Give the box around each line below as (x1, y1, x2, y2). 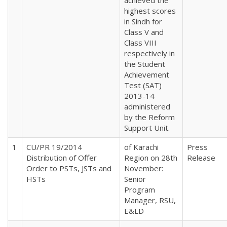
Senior (124, 173, 146, 184)
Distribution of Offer (26, 152, 97, 163)
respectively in (124, 48, 175, 58)
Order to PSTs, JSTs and (26, 163, 111, 173)
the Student (124, 58, 165, 69)
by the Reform (124, 111, 175, 122)
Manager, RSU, (124, 195, 176, 205)
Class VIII (124, 37, 157, 48)
